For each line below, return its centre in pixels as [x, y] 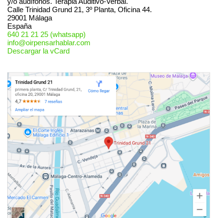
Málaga [40, 18]
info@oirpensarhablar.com [49, 42]
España [19, 26]
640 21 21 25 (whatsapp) [46, 34]
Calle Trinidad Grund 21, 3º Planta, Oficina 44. [80, 9]
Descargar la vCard [38, 51]
